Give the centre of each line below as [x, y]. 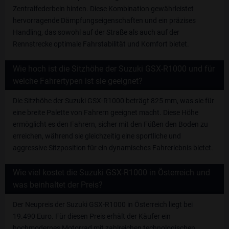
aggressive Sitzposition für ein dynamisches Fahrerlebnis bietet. [113, 147]
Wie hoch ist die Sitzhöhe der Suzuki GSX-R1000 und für [114, 68]
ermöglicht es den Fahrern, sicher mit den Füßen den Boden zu [110, 124]
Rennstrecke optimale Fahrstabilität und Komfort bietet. [101, 44]
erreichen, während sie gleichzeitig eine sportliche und [97, 136]
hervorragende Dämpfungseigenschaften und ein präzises [104, 20]
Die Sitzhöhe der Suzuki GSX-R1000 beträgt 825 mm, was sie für [113, 100]
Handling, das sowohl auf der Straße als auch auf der [96, 32]
